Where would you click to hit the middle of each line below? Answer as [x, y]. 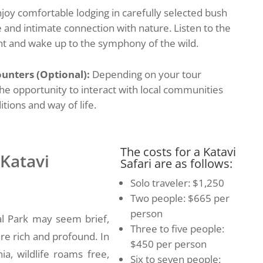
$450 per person [168, 244]
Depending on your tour [147, 74]
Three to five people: [177, 228]
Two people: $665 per [180, 198]
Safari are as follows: [176, 163]
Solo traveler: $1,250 [177, 183]
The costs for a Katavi [178, 151]
